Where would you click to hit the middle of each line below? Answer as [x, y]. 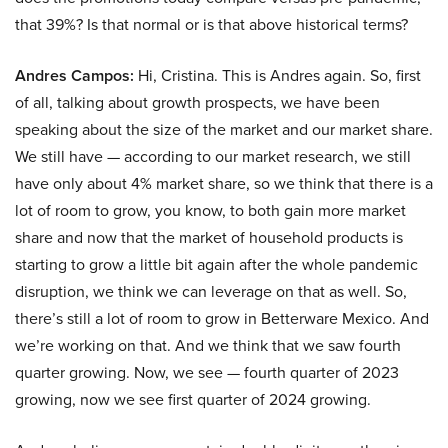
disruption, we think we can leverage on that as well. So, [211, 292]
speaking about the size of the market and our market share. [224, 130]
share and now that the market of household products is [209, 238]
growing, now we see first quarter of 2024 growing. [193, 400]
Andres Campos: [74, 76]
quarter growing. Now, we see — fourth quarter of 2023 [207, 373]
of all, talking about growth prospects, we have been [197, 103]
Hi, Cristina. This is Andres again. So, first [277, 76]
